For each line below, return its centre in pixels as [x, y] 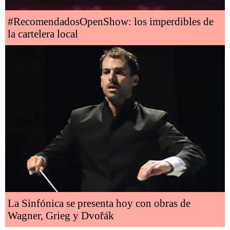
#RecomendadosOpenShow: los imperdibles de [111, 21]
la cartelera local [43, 34]
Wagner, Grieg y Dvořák [61, 215]
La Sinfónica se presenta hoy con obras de [99, 203]
